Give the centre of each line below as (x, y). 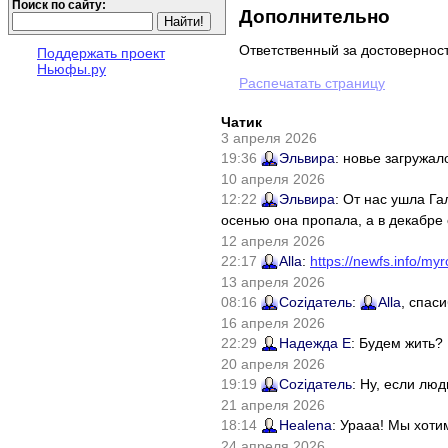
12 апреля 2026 (273, 241)
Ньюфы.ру (71, 68)
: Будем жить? (397, 343)
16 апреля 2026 (273, 323)
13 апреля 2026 (273, 282)
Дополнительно (314, 17)
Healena (305, 425)
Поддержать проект (101, 52)
